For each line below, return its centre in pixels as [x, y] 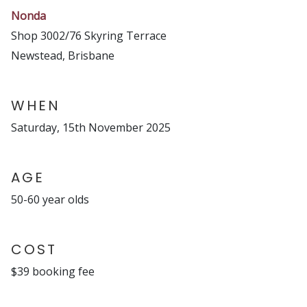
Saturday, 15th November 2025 [91, 127]
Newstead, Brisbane [63, 56]
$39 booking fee [53, 271]
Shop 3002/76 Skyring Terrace [89, 36]
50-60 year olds [50, 199]
